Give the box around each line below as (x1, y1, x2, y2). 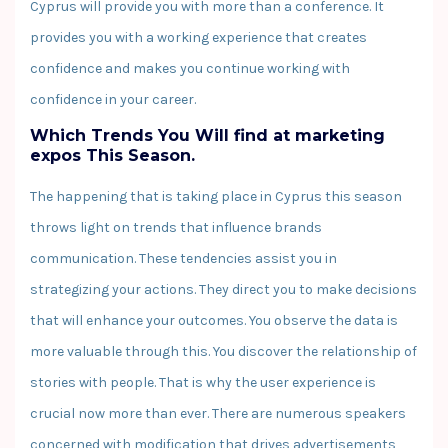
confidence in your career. (30, 90, 196, 108)
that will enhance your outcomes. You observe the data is (30, 311, 398, 329)
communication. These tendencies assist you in (30, 249, 337, 267)
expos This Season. (30, 145, 195, 165)
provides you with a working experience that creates (30, 28, 367, 46)
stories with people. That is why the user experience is (30, 373, 376, 391)
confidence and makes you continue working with (30, 59, 350, 77)
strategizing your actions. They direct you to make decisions (30, 280, 417, 298)
